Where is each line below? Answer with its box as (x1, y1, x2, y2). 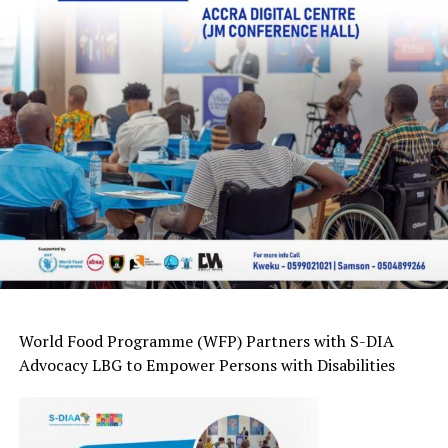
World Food (18, 329, 107, 352)
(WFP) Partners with (192, 329, 346, 352)
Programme (106, 329, 193, 352)
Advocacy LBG (18, 353, 122, 376)
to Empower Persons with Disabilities (121, 353, 395, 376)
